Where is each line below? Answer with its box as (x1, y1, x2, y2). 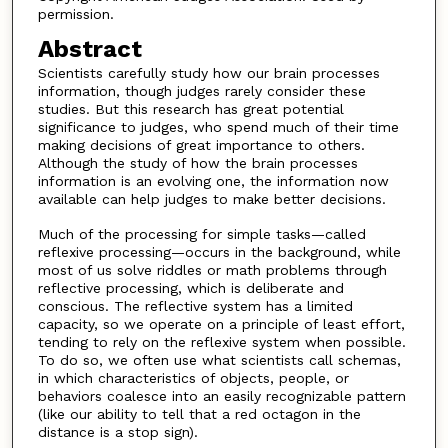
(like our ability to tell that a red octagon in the (37, 405, 361, 422)
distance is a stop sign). (37, 423, 198, 440)
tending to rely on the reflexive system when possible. (37, 333, 406, 350)
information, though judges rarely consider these (37, 83, 366, 100)
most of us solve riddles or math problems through (37, 261, 387, 278)
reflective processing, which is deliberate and (37, 279, 344, 296)
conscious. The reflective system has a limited (37, 297, 353, 314)
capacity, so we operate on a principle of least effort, (37, 315, 405, 332)
